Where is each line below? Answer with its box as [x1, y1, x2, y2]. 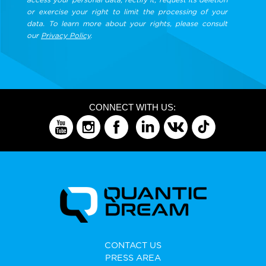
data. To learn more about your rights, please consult [27, 18, 227, 28]
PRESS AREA [105, 252, 161, 262]
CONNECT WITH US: [88, 102, 176, 112]
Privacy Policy [41, 30, 90, 40]
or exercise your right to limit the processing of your [27, 7, 227, 16]
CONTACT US [104, 239, 161, 250]
